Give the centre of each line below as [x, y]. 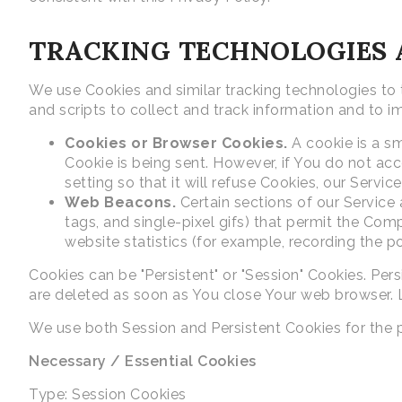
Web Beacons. [120, 203]
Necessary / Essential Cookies [143, 362]
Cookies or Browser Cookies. [176, 144]
